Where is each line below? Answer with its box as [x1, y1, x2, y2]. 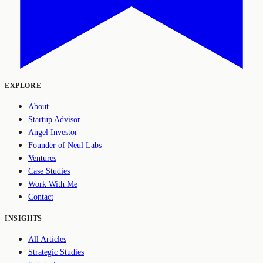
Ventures [28, 153, 56, 163]
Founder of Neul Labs [28, 140, 102, 150]
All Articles [28, 234, 66, 244]
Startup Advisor [28, 114, 80, 124]
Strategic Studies [28, 247, 84, 257]
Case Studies [28, 166, 70, 176]
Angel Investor [28, 127, 77, 137]
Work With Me [28, 179, 77, 188]
